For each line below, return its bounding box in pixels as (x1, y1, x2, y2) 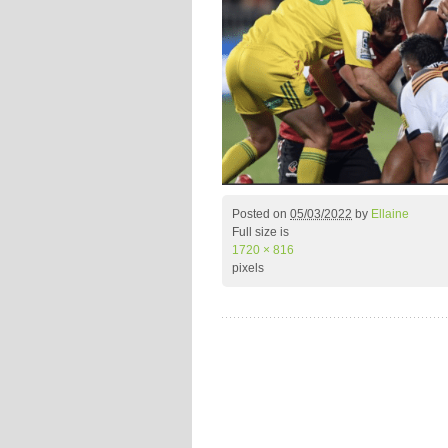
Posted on (232, 207, 290, 221)
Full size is (232, 225, 289, 239)
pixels (232, 261, 264, 275)
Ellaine (371, 207, 409, 221)
